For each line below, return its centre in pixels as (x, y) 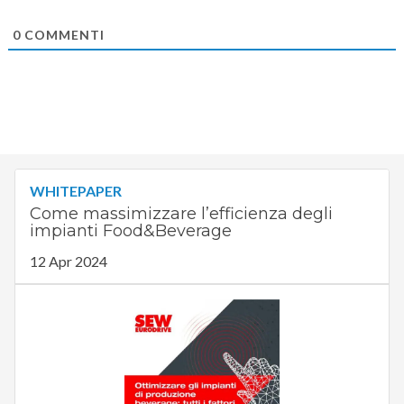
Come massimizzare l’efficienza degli (181, 214)
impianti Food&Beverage (130, 231)
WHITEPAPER (75, 191)
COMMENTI (62, 35)
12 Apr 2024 (68, 262)
